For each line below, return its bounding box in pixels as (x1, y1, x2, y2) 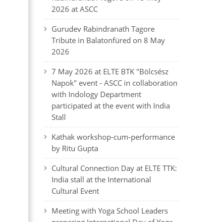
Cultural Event (51, 186, 99, 196)
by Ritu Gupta (51, 143, 98, 153)
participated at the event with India (51, 101, 170, 111)
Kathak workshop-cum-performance (51, 132, 175, 142)
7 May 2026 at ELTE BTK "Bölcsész (51, 66, 168, 76)
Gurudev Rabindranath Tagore (51, 24, 155, 34)
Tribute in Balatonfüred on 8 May (51, 35, 165, 45)
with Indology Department (51, 89, 141, 99)
